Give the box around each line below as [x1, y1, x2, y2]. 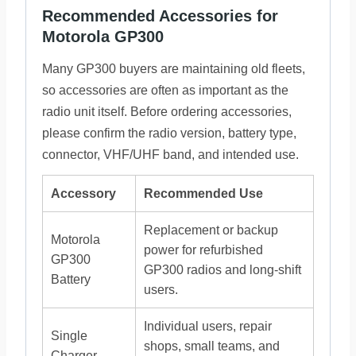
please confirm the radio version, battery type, [42, 126, 296, 140]
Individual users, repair [144, 319, 272, 333]
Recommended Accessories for [42, 7, 278, 25]
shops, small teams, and [144, 339, 280, 353]
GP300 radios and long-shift [144, 263, 301, 277]
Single [51, 329, 87, 342]
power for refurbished [144, 243, 263, 257]
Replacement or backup [144, 223, 278, 237]
